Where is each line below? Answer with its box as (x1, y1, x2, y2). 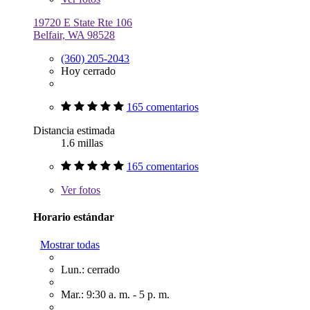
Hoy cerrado (61, 64, 116, 77)
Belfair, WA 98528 (33, 28, 115, 41)
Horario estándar (33, 211, 114, 224)
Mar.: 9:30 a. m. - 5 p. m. (61, 288, 170, 300)
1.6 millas (61, 136, 103, 149)
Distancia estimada (33, 124, 115, 136)
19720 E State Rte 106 (33, 16, 132, 28)
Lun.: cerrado (61, 263, 120, 275)
